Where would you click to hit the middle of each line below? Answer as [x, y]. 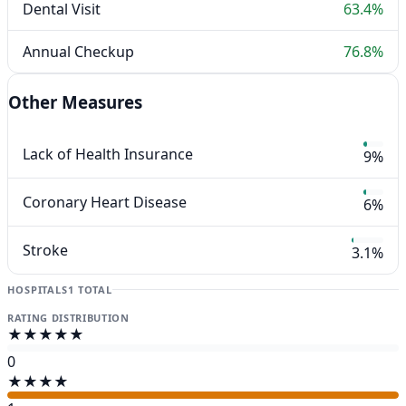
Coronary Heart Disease [105, 202]
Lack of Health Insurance [108, 154]
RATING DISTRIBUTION [68, 318]
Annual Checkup [78, 51]
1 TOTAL [90, 290]
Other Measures [75, 102]
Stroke [45, 250]
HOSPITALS [38, 290]
